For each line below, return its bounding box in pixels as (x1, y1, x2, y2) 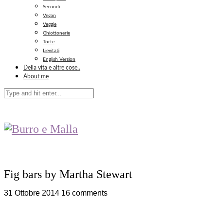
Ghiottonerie (43, 31, 70, 36)
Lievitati (43, 48, 59, 53)
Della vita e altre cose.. (23, 65, 80, 71)
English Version (43, 57, 75, 62)
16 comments (61, 188, 108, 197)
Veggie (43, 22, 56, 27)
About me (23, 73, 49, 79)
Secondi (43, 4, 60, 9)
